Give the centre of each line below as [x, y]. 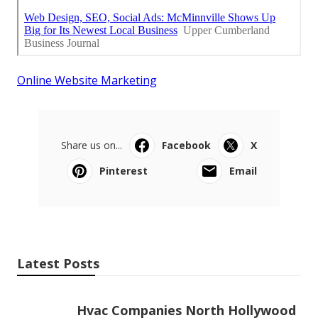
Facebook [186, 145]
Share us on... [92, 145]
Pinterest [124, 170]
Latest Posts [58, 263]
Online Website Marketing [87, 80]
